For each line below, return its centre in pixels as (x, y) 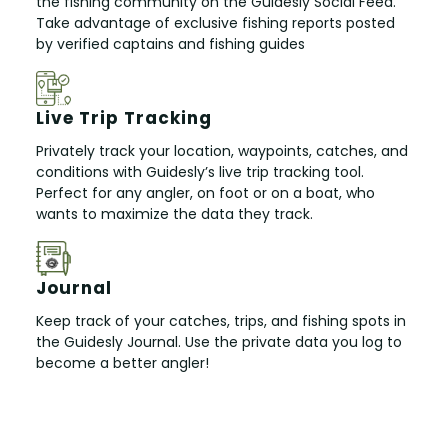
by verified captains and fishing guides (170, 43)
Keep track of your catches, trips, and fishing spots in (221, 320)
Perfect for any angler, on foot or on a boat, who (205, 192)
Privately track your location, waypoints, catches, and (222, 150)
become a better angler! (122, 362)
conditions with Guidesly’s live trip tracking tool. (200, 171)
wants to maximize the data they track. (174, 213)
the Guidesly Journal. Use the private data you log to (219, 341)
